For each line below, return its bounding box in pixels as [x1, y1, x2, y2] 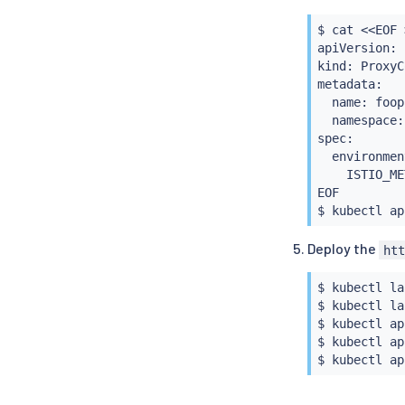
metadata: [316, 76, 382, 91]
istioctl [331, 103, 390, 118]
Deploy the [307, 240, 379, 258]
